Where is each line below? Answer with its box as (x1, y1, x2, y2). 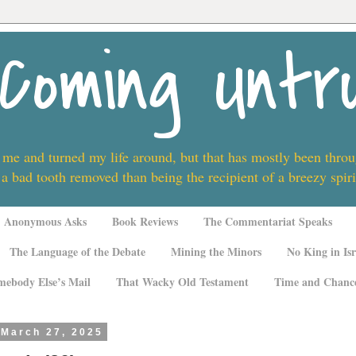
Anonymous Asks (3, 213, 87, 230)
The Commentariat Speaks (203, 213, 332, 230)
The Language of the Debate (10, 243, 145, 261)
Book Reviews (111, 213, 178, 230)
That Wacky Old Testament (115, 273, 249, 290)
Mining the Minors (171, 243, 261, 261)
